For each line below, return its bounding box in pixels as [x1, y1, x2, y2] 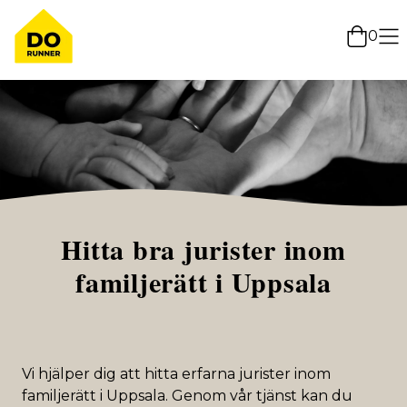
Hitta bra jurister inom [61, 229, 346, 269]
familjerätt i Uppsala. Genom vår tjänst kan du [22, 387, 352, 404]
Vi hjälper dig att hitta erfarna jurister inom [22, 365, 331, 382]
